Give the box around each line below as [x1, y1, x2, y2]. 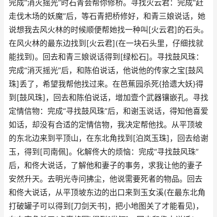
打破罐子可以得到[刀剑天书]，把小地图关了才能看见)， [9, 201, 203, 211]
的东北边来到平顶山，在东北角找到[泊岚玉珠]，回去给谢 [9, 134, 208, 143]
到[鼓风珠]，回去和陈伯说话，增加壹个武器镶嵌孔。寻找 [9, 93, 208, 102]
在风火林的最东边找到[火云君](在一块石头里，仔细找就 [9, 39, 203, 48]
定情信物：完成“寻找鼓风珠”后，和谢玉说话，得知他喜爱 [9, 107, 208, 116]
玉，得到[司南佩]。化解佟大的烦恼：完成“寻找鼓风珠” [9, 147, 199, 156]
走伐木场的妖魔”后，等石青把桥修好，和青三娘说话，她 [9, 12, 205, 21]
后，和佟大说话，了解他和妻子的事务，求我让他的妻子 [9, 161, 202, 170]
